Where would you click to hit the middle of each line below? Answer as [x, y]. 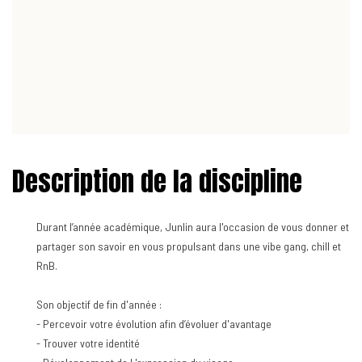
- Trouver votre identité [88, 343]
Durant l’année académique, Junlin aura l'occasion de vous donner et [193, 226]
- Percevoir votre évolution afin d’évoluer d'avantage [154, 323]
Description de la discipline [157, 181]
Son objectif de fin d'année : [99, 304]
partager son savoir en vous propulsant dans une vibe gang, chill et [189, 246]
